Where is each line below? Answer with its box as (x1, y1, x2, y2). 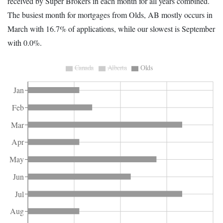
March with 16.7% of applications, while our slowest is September (7, 23, 215, 34)
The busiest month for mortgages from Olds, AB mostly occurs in (7, 9, 213, 20)
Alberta (107, 62, 127, 72)
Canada (74, 62, 94, 72)
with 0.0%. (7, 37, 42, 48)
